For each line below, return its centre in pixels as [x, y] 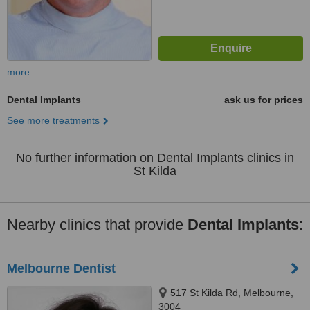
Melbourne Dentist [61, 268]
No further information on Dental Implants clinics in [155, 158]
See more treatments [53, 120]
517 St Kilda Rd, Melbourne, [232, 293]
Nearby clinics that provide [97, 225]
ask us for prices [264, 100]
